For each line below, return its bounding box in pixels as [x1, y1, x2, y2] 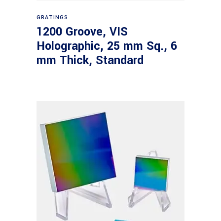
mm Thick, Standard [37, 52, 144, 69]
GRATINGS [37, 14, 69, 21]
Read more [93, 7, 130, 18]
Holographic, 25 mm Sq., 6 [37, 38, 177, 54]
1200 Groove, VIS [37, 24, 128, 40]
